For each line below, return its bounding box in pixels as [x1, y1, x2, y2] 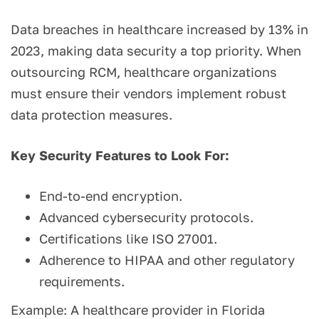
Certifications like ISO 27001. [39, 231, 217, 247]
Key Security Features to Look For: [11, 147, 229, 164]
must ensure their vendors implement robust [11, 85, 286, 102]
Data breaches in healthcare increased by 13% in [11, 21, 308, 38]
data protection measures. [11, 107, 172, 123]
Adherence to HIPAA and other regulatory [39, 252, 295, 268]
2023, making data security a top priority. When [11, 43, 301, 59]
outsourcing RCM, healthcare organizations [11, 64, 277, 80]
